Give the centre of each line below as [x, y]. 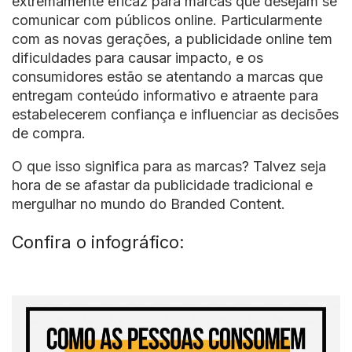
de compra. [49, 133]
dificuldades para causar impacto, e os [137, 57]
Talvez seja [290, 166]
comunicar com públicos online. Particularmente [167, 20]
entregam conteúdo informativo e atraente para [165, 95]
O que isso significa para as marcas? [132, 166]
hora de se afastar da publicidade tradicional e [162, 185]
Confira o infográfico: [98, 242]
